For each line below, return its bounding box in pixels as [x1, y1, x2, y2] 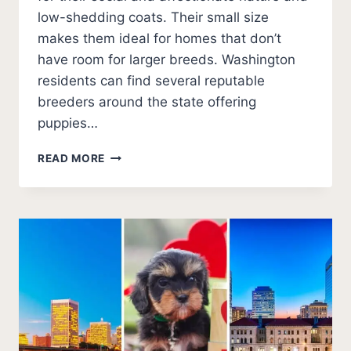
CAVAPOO [104, 165, 162, 178]
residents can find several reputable [38, 73, 265, 89]
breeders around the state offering [38, 94, 256, 110]
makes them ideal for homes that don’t [38, 31, 281, 47]
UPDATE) [104, 247, 155, 260]
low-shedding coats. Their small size [38, 9, 269, 26]
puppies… [38, 115, 98, 132]
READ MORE [38, 152, 106, 165]
